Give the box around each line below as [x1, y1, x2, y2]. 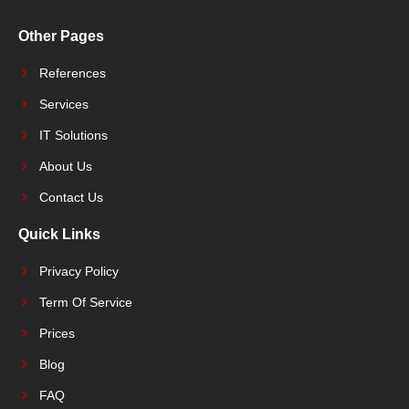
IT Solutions [38, 127, 108, 142]
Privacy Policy [38, 263, 119, 278]
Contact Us [38, 189, 103, 204]
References [38, 65, 106, 80]
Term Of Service [38, 294, 132, 309]
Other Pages [18, 27, 104, 44]
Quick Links [18, 225, 100, 242]
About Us [38, 158, 92, 173]
